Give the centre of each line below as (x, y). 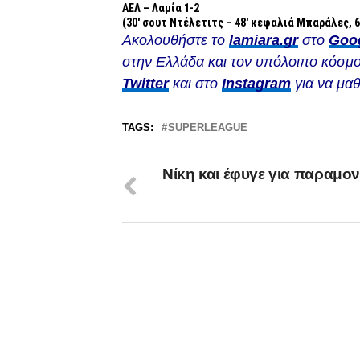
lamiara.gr (264, 41)
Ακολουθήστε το (176, 41)
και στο (195, 84)
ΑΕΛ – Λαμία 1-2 (161, 8)
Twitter (145, 84)
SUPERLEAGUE (208, 128)
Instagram (256, 84)
